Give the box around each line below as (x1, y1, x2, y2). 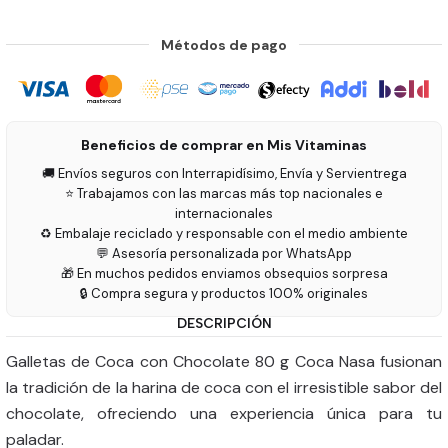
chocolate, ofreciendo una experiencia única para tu (6, 403, 442, 424)
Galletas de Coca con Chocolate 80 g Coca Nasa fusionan (6, 351, 442, 372)
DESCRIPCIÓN (176, 315, 272, 331)
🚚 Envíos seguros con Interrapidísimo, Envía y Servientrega (41, 165, 407, 182)
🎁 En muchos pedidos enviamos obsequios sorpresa (60, 265, 388, 282)
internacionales (175, 205, 273, 222)
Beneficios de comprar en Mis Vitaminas (81, 136, 367, 154)
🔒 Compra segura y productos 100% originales (80, 285, 368, 302)
